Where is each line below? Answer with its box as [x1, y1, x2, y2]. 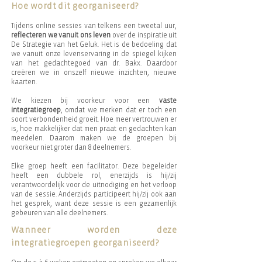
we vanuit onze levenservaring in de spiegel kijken [11, 50, 177, 58]
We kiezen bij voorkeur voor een [11, 96, 159, 105]
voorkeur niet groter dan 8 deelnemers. [11, 143, 131, 151]
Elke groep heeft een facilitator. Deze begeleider [11, 162, 177, 170]
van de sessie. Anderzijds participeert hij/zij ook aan [11, 190, 177, 198]
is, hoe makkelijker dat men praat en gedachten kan [11, 125, 177, 133]
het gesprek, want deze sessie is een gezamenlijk [11, 199, 177, 208]
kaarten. [11, 78, 37, 86]
